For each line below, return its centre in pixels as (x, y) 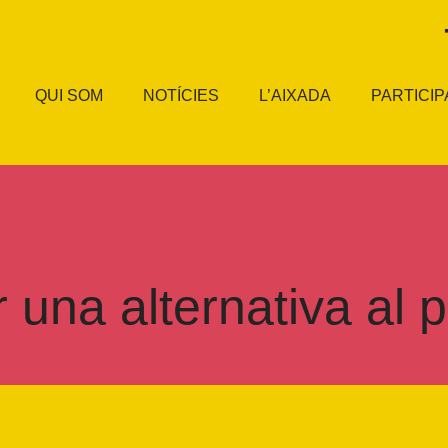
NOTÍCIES (181, 95)
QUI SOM (69, 95)
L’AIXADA (295, 95)
